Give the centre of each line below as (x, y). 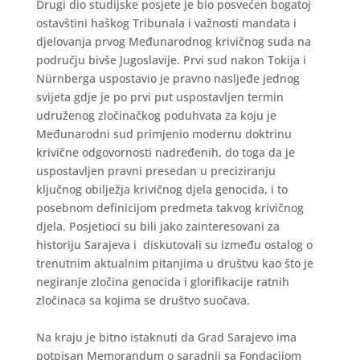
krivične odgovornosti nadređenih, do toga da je (165, 152)
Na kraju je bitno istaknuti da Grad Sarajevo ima (166, 337)
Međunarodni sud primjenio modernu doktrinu (164, 134)
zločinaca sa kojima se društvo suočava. (143, 300)
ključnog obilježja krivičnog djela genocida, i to (162, 189)
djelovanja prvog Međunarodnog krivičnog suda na (173, 41)
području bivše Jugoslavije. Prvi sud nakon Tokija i (171, 60)
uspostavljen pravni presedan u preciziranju (155, 171)
